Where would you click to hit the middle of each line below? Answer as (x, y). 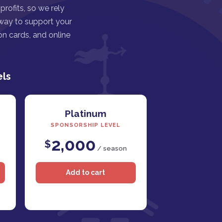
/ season (111, 149)
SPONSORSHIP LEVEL (86, 125)
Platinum (85, 114)
